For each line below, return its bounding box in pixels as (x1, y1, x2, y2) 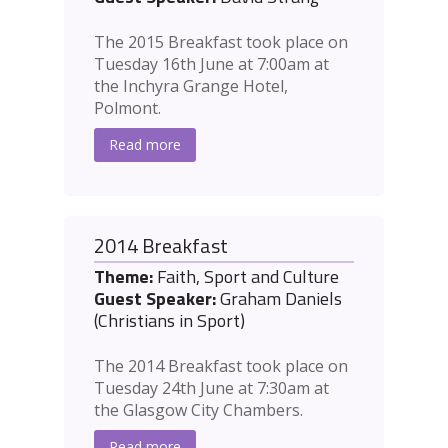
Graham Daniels (216, 285, 342, 313)
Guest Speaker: (94, 285, 216, 313)
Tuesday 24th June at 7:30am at (94, 377, 329, 400)
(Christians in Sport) (94, 307, 245, 335)
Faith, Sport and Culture (153, 263, 339, 291)
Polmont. (94, 97, 161, 120)
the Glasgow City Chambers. (94, 399, 303, 422)
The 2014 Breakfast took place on (94, 355, 348, 378)
